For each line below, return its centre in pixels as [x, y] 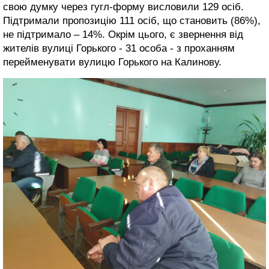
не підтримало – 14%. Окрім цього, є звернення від [123, 34]
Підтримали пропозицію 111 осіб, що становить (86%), [132, 20]
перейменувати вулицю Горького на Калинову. [112, 62]
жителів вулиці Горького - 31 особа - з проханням [119, 48]
